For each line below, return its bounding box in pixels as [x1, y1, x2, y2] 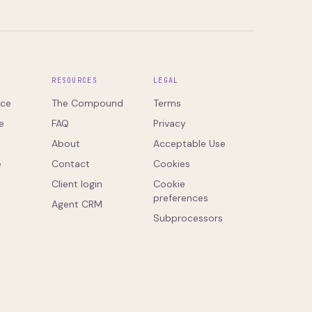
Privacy [153, 117, 187, 130]
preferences [153, 192, 209, 204]
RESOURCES [52, 76, 97, 85]
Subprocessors [153, 212, 224, 224]
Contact [52, 157, 91, 170]
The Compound [52, 97, 124, 109]
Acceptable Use [153, 137, 226, 150]
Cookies [153, 157, 191, 170]
